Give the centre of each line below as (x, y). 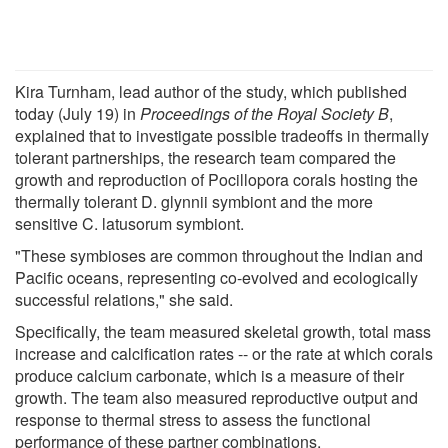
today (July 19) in (77, 113)
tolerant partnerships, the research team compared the (205, 157)
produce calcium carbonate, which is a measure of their (209, 375)
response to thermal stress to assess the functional (193, 419)
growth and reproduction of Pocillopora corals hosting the (216, 179)
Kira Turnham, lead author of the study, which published (211, 91)
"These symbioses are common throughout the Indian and (219, 255)
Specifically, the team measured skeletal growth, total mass (223, 331)
